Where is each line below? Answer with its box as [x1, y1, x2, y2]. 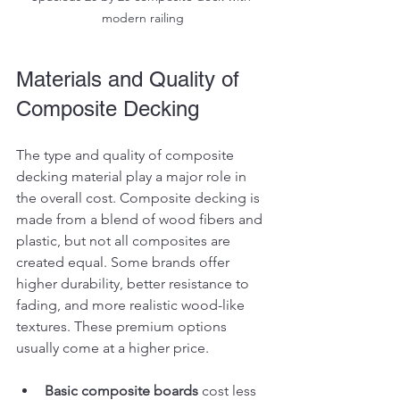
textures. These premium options [16, 318, 230, 336]
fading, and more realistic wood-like [16, 296, 248, 314]
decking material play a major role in [16, 168, 250, 186]
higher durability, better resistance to [16, 275, 253, 293]
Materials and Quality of [16, 67, 246, 92]
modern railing [102, 10, 184, 27]
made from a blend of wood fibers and [16, 211, 266, 229]
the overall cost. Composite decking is [16, 189, 263, 207]
